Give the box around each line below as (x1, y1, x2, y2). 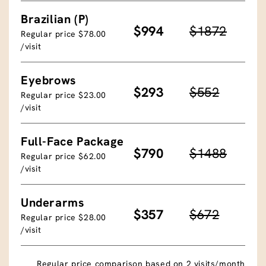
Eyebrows (21, 72, 76, 88)
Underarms (21, 194, 84, 210)
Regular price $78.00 (21, 28, 106, 39)
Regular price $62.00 (21, 150, 106, 161)
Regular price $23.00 (21, 89, 106, 100)
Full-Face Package (21, 133, 124, 149)
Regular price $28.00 (21, 211, 106, 223)
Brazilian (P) (21, 11, 89, 27)
